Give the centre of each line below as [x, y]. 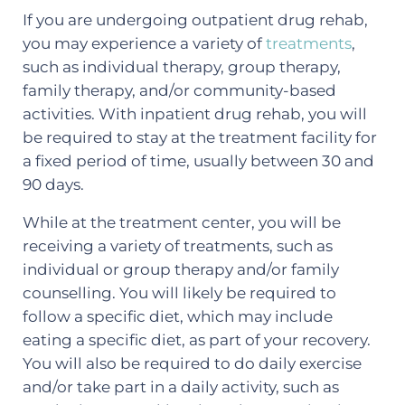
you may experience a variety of [144, 44]
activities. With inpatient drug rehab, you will [194, 114]
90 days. [53, 185]
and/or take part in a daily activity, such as [180, 387]
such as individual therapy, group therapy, [181, 67]
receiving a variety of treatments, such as [177, 246]
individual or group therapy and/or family [180, 270]
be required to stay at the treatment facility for [199, 138]
